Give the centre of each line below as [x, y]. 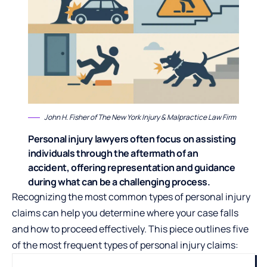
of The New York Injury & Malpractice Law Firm [162, 117]
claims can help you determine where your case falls [125, 212]
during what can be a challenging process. [119, 181]
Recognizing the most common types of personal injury [131, 196]
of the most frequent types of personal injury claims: [125, 245]
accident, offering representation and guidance [132, 167]
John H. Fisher [66, 117]
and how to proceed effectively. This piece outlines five [130, 229]
